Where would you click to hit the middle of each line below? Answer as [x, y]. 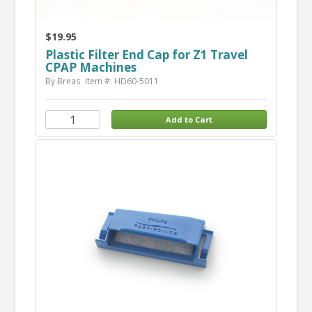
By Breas [62, 81]
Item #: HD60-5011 [122, 81]
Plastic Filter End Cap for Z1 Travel [146, 55]
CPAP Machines [91, 68]
